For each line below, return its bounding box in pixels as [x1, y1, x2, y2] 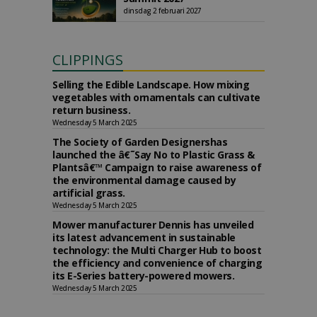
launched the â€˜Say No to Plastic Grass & [52, 148, 255, 161]
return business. [52, 103, 130, 117]
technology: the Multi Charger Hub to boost [52, 243, 261, 257]
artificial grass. [52, 186, 125, 200]
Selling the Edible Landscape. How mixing [52, 78, 249, 91]
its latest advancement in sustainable [52, 231, 236, 244]
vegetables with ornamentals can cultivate [52, 91, 260, 104]
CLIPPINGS [52, 50, 123, 69]
